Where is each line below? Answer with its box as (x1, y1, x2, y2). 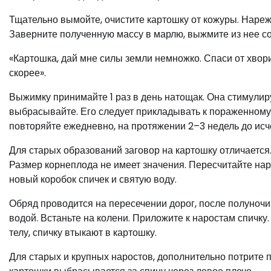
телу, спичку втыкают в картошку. (9, 226, 157, 240)
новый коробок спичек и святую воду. (9, 172, 177, 187)
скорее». (9, 66, 46, 80)
